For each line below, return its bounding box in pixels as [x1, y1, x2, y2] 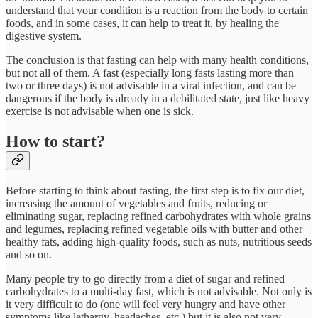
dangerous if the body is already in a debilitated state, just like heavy [6, 92, 309, 104]
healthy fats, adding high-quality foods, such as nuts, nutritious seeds [6, 235, 312, 248]
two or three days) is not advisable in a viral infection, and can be [6, 79, 296, 92]
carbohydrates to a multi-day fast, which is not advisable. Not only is [6, 285, 312, 297]
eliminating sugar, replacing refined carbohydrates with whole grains [6, 209, 311, 222]
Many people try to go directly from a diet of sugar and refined [6, 272, 285, 285]
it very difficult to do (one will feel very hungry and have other [6, 297, 285, 310]
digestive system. [6, 29, 82, 42]
